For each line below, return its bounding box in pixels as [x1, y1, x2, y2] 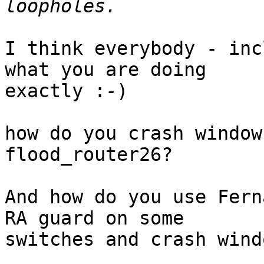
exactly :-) [5, 80, 128, 102]
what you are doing [5, 59, 206, 81]
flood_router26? [5, 144, 173, 166]
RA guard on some [5, 207, 184, 229]
